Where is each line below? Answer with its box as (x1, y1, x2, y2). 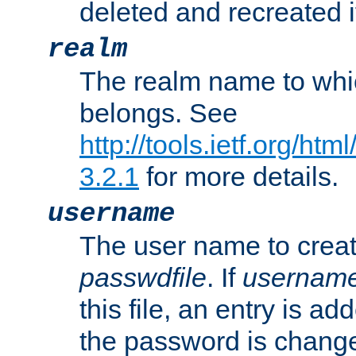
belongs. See (79, 98, 238, 129)
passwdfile (79, 262, 207, 293)
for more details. (139, 161, 339, 192)
